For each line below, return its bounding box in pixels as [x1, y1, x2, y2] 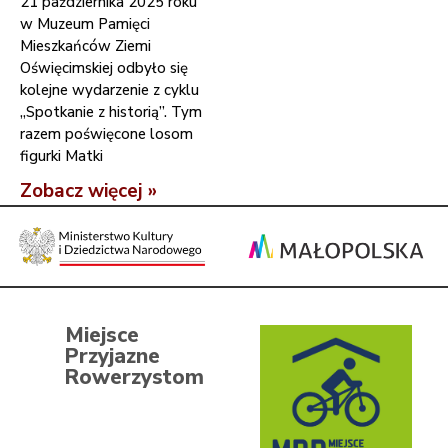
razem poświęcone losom [20, 124, 193, 144]
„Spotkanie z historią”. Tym [20, 102, 202, 122]
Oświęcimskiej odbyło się [20, 58, 188, 78]
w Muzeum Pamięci [20, 14, 150, 34]
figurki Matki [20, 146, 103, 166]
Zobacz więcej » [20, 178, 157, 204]
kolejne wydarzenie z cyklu [20, 80, 199, 100]
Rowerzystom [65, 363, 204, 392]
